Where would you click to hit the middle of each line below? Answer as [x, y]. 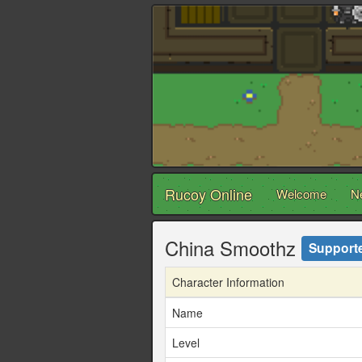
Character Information [228, 282]
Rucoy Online [208, 194]
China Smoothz [233, 248]
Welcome [301, 194]
